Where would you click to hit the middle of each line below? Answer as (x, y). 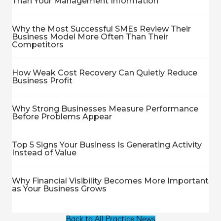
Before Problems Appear (62, 117)
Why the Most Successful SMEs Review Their (101, 29)
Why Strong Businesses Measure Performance (105, 109)
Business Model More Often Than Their (90, 37)
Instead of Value (44, 153)
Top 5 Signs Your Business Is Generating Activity (107, 145)
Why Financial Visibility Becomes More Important (110, 181)
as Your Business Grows (59, 189)
